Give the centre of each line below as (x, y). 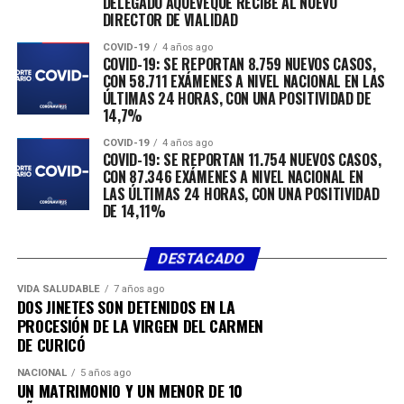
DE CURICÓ (51, 344)
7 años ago (138, 289)
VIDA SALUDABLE (58, 289)
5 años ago (105, 372)
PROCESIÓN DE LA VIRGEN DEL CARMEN (140, 325)
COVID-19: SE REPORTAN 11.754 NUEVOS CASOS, (242, 159)
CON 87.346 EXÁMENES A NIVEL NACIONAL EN (233, 176)
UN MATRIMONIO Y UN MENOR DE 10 (130, 390)
